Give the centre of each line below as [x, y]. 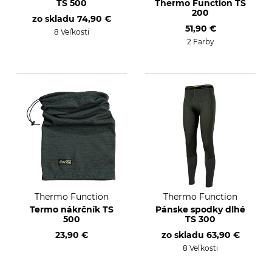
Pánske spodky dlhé [200, 209]
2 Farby [200, 42]
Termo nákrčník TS [72, 209]
